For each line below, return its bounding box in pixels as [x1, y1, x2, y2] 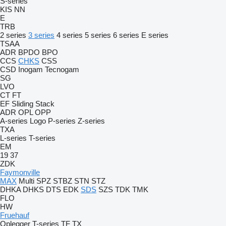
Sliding [12, 99, 33, 108]
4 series [56, 31, 83, 39]
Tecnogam [45, 65, 79, 74]
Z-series [78, 117, 105, 125]
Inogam [18, 65, 43, 74]
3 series [28, 31, 54, 39]
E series [141, 31, 168, 39]
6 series [113, 31, 139, 39]
